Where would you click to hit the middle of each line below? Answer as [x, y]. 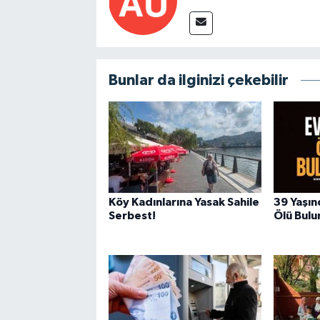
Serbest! [132, 216]
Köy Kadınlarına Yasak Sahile [184, 202]
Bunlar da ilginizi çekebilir [198, 80]
